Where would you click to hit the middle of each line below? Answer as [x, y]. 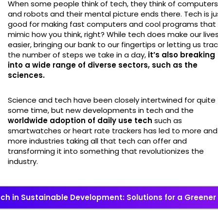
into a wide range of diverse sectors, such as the [103, 65]
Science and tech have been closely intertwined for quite [112, 100]
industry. [24, 161]
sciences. [27, 75]
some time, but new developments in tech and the [101, 110]
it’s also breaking [182, 54]
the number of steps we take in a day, [78, 54]
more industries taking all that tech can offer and [97, 141]
